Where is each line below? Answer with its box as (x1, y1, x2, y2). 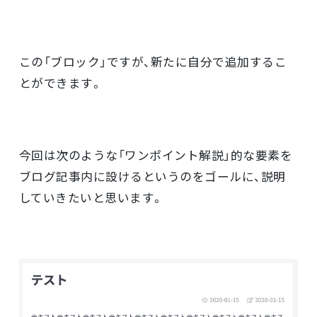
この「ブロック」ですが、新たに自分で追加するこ (18, 53, 287, 71)
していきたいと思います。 (18, 189, 164, 207)
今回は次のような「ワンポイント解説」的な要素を (18, 146, 293, 164)
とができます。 (18, 74, 103, 92)
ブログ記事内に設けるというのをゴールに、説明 (18, 168, 286, 185)
